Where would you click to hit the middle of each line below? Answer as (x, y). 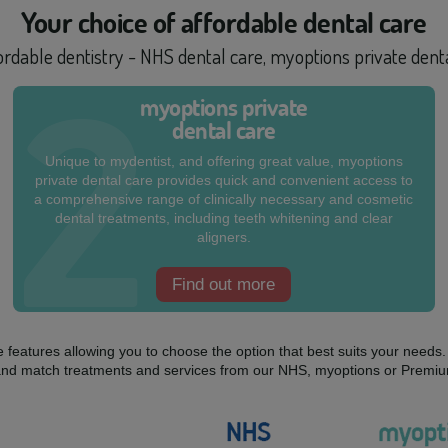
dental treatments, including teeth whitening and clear (223, 218)
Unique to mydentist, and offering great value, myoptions (223, 161)
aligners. (223, 237)
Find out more (224, 284)
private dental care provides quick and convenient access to (223, 180)
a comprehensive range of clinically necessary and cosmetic (224, 199)
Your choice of (101, 22)
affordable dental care (303, 22)
